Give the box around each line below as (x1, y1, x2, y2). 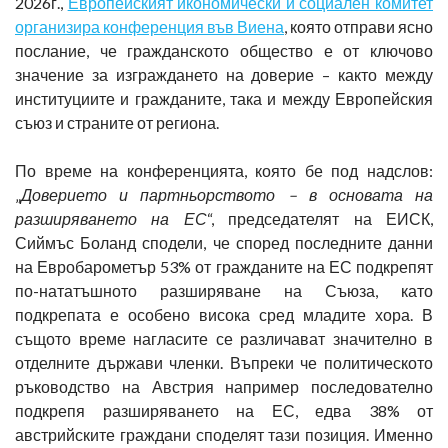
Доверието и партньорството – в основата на (21, 184, 433, 204)
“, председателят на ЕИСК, (206, 208, 434, 228)
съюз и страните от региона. (15, 112, 219, 132)
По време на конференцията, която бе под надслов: (15, 160, 433, 180)
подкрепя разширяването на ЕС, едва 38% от (15, 400, 433, 420)
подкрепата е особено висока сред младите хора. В (15, 304, 433, 324)
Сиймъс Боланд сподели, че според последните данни (15, 232, 433, 252)
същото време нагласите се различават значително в (15, 328, 433, 348)
